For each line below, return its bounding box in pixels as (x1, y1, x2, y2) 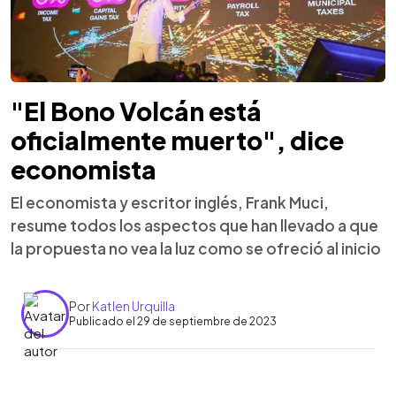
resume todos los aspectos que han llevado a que (11, 215, 378, 235)
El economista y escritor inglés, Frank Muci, (11, 192, 329, 212)
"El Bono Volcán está (11, 95, 262, 126)
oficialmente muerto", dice (11, 124, 344, 156)
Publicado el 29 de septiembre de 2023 (69, 315, 277, 328)
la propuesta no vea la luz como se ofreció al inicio (11, 238, 381, 258)
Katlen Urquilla (92, 298, 175, 314)
